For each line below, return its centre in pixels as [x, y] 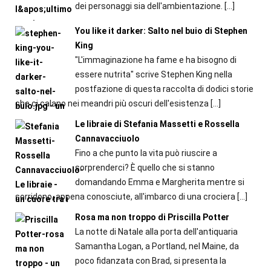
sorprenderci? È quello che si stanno [145, 168]
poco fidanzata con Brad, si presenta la [150, 261]
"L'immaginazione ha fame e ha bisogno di [155, 60]
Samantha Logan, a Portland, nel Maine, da [157, 247]
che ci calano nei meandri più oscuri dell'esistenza [112, 104]
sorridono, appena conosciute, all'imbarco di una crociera [125, 197]
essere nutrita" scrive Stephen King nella [153, 75]
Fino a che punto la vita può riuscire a [146, 153]
